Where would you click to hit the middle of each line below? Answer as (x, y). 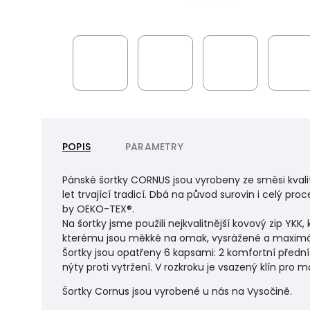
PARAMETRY (154, 147)
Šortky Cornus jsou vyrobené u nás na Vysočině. (177, 291)
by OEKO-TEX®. (98, 209)
